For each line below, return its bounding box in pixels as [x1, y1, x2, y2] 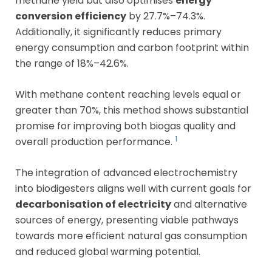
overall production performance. [15, 134, 175, 149]
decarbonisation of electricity [15, 197, 171, 211]
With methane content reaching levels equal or [15, 87, 241, 101]
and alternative [171, 197, 247, 211]
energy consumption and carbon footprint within [15, 40, 249, 55]
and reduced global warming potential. [15, 244, 200, 259]
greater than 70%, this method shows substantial [15, 103, 248, 117]
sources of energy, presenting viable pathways [15, 212, 239, 227]
